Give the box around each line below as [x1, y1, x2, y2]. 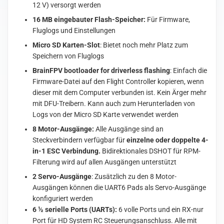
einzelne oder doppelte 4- [126, 135, 209, 144]
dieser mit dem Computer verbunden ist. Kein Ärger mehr [32, 88, 207, 96]
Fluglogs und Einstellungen [32, 26, 116, 34]
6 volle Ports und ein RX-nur [117, 205, 204, 213]
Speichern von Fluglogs [32, 51, 104, 60]
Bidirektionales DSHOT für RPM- [102, 146, 201, 155]
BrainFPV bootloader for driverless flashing [32, 66, 170, 74]
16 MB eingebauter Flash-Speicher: [32, 15, 146, 23]
